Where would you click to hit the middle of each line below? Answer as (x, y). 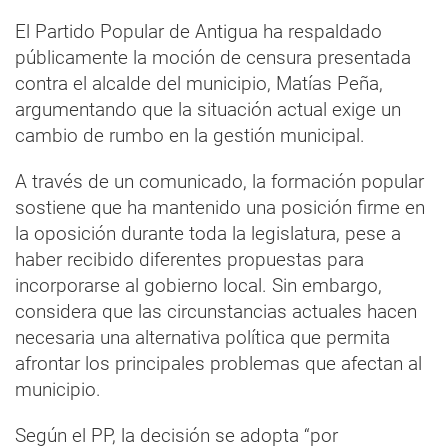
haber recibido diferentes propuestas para (189, 259)
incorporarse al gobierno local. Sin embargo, (198, 285)
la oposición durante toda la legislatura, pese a (208, 233)
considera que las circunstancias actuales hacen (216, 311)
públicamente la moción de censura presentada (213, 57)
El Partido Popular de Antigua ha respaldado (198, 31)
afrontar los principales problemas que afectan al (218, 363)
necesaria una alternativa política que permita (202, 337)
